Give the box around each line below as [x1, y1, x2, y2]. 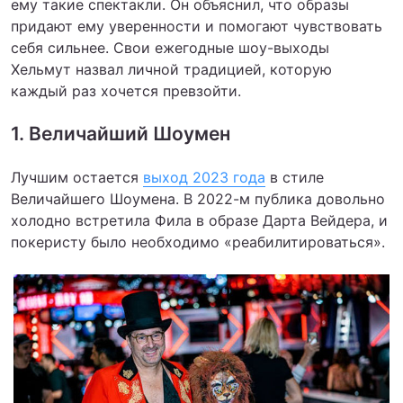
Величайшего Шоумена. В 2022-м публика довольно [11, 189, 385, 208]
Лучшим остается [11, 167, 143, 186]
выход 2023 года [143, 167, 265, 186]
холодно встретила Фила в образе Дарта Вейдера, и [11, 210, 388, 229]
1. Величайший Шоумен [11, 121, 230, 145]
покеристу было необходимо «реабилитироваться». [11, 232, 385, 251]
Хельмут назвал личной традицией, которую [11, 59, 332, 78]
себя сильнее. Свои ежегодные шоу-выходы [11, 38, 329, 57]
